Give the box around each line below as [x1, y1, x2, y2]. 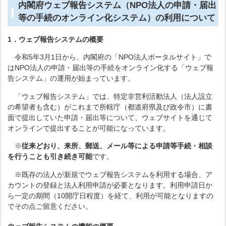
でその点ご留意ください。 [8, 202, 93, 210]
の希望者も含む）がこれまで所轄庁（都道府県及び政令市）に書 [8, 102, 213, 111]
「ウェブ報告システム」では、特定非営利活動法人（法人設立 [8, 92, 213, 100]
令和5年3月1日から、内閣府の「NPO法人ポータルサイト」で [8, 53, 212, 62]
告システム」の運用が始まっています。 [8, 74, 135, 83]
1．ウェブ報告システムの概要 [8, 35, 104, 43]
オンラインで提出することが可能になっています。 [8, 124, 171, 132]
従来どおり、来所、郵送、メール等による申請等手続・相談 [22, 142, 213, 150]
